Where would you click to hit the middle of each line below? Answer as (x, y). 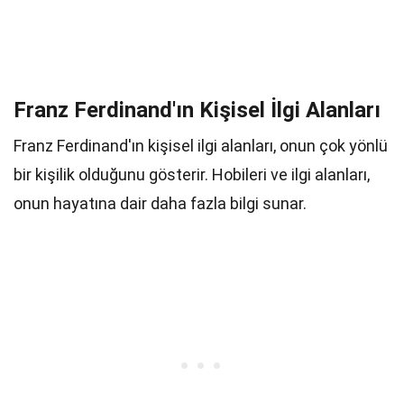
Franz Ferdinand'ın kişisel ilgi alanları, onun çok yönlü (201, 146)
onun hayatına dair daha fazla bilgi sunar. (160, 203)
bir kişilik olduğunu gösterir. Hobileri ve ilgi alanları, (192, 174)
